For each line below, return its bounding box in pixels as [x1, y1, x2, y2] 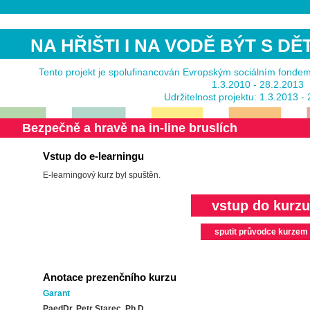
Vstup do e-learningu [43, 150, 144, 162]
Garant [43, 289, 70, 298]
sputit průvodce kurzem [214, 227, 308, 237]
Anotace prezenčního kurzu [43, 271, 176, 283]
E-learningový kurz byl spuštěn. [43, 170, 161, 180]
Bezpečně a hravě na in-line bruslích [22, 121, 237, 135]
